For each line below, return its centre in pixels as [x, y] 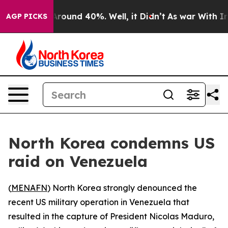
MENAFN [29, 188]
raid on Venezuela [78, 161]
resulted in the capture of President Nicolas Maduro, [111, 216]
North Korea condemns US [111, 143]
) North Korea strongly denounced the [122, 188]
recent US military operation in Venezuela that [99, 202]
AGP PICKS [27, 16]
